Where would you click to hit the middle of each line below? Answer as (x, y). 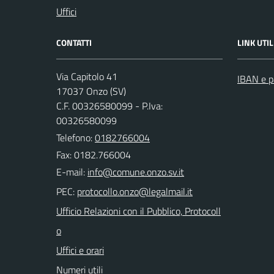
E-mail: (71, 172)
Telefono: (76, 137)
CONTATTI (74, 42)
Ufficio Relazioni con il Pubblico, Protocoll (139, 211)
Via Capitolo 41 (87, 76)
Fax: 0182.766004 (94, 154)
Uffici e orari (80, 250)
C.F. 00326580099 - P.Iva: (109, 106)
